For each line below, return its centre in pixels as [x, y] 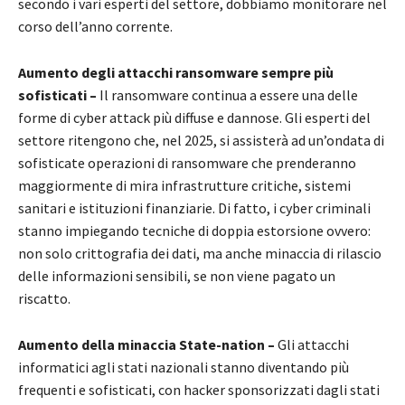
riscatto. [44, 299]
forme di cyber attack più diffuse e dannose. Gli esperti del [194, 118]
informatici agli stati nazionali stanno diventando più [184, 367]
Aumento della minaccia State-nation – [148, 345]
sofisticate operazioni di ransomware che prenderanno [187, 163]
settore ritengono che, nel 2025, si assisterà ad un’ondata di [201, 141]
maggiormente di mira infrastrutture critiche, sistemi [184, 186]
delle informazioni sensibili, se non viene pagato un [177, 276]
